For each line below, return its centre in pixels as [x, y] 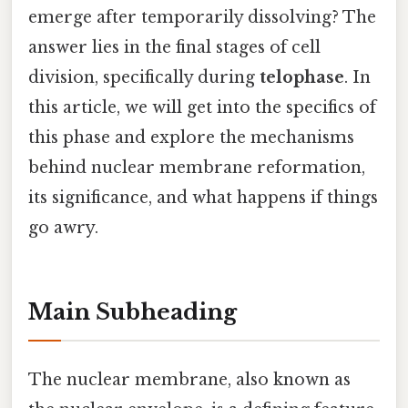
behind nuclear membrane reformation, [197, 168]
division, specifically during [144, 78]
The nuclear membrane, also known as [189, 380]
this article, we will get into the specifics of [202, 108]
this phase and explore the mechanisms [191, 138]
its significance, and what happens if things [203, 198]
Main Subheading [133, 311]
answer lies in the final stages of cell [174, 48]
